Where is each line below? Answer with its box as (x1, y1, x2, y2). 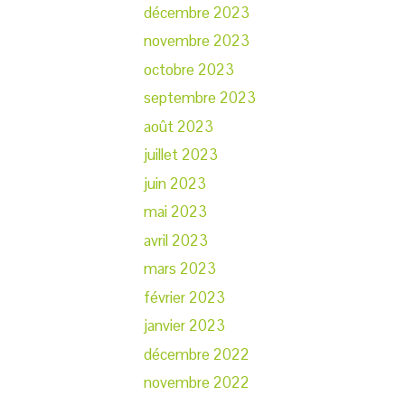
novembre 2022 (144, 372, 250, 393)
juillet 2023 (144, 145, 218, 165)
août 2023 (144, 116, 213, 137)
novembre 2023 (144, 31, 250, 52)
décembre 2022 (144, 344, 250, 364)
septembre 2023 (144, 88, 256, 108)
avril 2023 (144, 230, 208, 250)
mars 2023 (144, 259, 216, 279)
